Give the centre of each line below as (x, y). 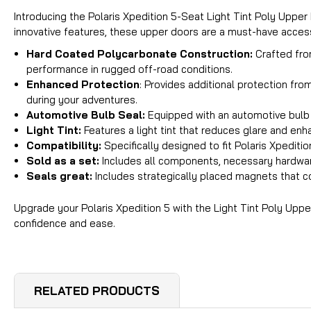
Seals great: (60, 176)
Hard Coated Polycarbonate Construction (138, 53)
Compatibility (63, 145)
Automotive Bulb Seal (85, 115)
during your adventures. (82, 99)
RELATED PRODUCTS (97, 290)
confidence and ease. (65, 223)
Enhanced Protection (83, 84)
